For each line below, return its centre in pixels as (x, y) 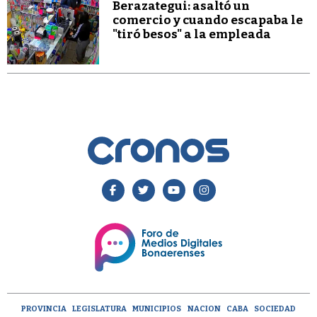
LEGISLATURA (100, 309)
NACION (204, 309)
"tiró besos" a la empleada (192, 34)
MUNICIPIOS (157, 309)
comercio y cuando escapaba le (208, 20)
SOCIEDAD (275, 309)
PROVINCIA (44, 309)
